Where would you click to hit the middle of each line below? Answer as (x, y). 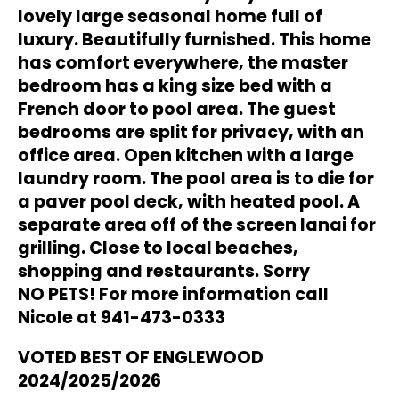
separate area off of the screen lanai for (197, 224)
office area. (71, 155)
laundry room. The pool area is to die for (196, 178)
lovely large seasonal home (144, 16)
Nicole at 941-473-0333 (122, 317)
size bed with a (267, 85)
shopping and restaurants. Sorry (164, 271)
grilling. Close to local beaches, (158, 248)
